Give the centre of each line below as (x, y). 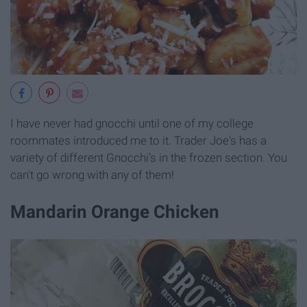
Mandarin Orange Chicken (115, 211)
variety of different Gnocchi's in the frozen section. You (149, 158)
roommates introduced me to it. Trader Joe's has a (138, 141)
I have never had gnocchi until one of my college (132, 124)
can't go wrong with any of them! (92, 175)
